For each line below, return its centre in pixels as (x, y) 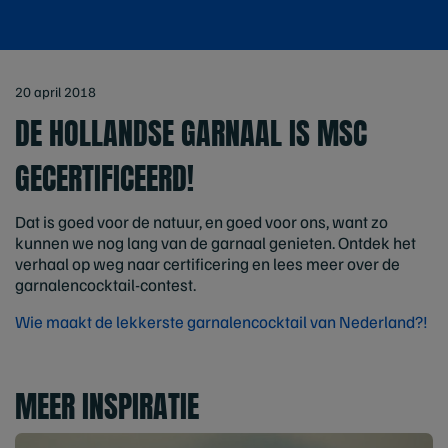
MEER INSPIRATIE (107, 406)
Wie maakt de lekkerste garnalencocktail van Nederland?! (221, 321)
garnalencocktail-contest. (105, 284)
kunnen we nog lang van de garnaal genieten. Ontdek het (215, 242)
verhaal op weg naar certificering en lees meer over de (207, 263)
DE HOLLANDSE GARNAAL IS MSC (191, 133)
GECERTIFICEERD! (104, 178)
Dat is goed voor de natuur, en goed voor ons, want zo (201, 221)
